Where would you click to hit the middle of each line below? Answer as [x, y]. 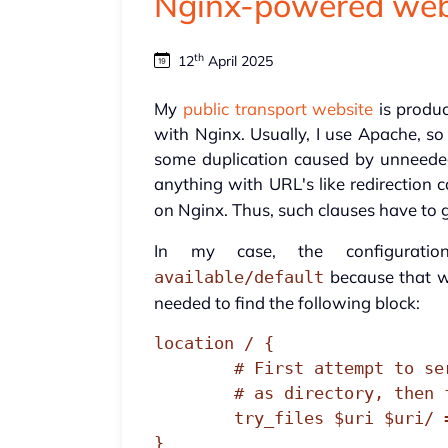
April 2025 [239, 61]
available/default [239, 277]
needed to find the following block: [287, 303]
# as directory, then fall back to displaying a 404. [194, 393]
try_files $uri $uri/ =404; [194, 418]
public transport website [278, 109]
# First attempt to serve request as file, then [194, 368]
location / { [214, 343]
